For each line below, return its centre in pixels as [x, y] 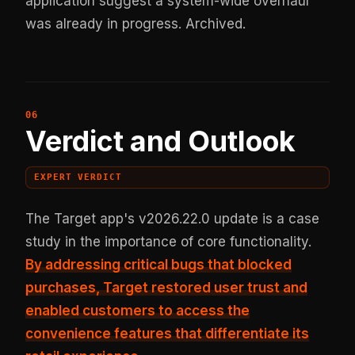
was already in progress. [106, 23]
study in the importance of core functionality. [169, 241]
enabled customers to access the [138, 310]
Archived [214, 23]
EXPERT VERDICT [78, 177]
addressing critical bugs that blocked [169, 264]
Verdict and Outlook [161, 141]
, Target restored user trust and [202, 287]
